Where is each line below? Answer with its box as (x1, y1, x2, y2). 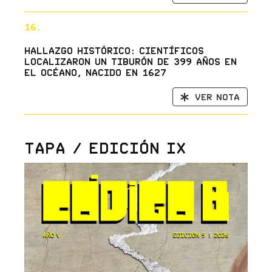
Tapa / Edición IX (24, 139, 186, 157)
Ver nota (195, 92, 240, 103)
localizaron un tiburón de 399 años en (24, 56, 237, 67)
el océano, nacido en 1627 (24, 67, 166, 78)
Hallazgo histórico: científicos (24, 45, 204, 56)
